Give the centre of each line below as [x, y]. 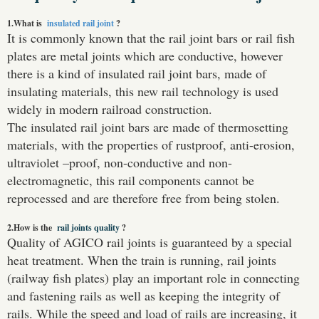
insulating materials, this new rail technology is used [143, 91]
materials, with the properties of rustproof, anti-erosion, [151, 145]
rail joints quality [88, 228]
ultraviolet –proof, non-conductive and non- [120, 163]
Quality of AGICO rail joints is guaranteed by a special [150, 242]
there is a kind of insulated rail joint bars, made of [137, 74]
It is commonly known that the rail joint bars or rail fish [151, 38]
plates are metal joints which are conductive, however [145, 56]
